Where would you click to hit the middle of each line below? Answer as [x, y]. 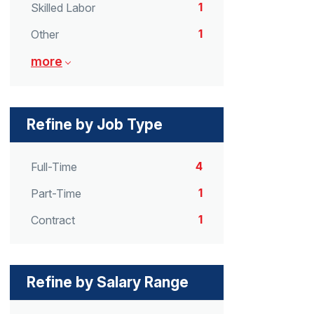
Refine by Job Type [95, 124]
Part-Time [56, 194]
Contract [53, 220]
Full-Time [54, 167]
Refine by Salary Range [108, 282]
